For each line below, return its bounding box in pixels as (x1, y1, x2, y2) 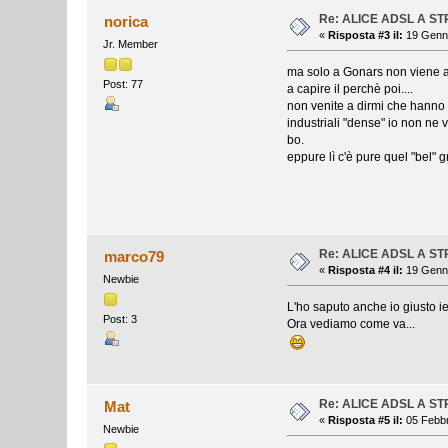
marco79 (103, 247, 164, 265)
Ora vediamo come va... (286, 316, 415, 331)
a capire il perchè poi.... (286, 81, 413, 96)
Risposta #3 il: (328, 28, 404, 41)
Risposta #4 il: (328, 263, 404, 276)
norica (103, 12, 148, 30)
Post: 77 (103, 77, 144, 90)
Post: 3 (103, 313, 138, 325)
